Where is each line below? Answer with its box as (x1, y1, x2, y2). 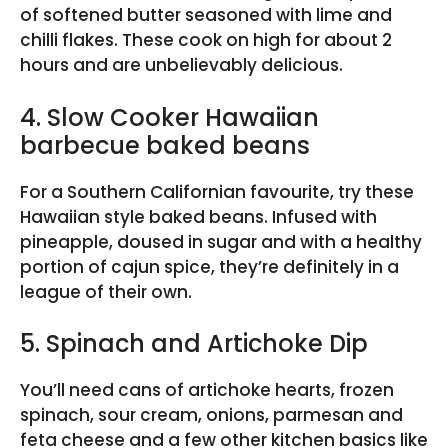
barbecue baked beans (20, 128, 310, 162)
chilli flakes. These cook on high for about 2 (20, 28, 392, 52)
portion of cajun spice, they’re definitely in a (20, 254, 399, 279)
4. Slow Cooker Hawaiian (20, 100, 319, 134)
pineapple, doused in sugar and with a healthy (20, 229, 422, 254)
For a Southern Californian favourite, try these (20, 179, 414, 204)
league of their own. (20, 279, 192, 304)
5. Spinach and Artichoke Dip (20, 327, 368, 360)
